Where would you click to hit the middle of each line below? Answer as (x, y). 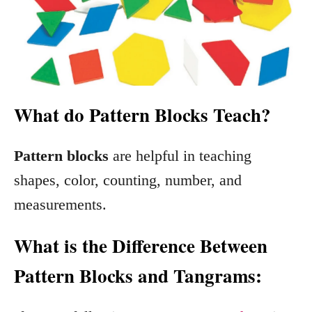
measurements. (62, 204)
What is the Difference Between (141, 245)
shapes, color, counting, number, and (128, 180)
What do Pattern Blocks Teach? (142, 115)
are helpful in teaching (180, 156)
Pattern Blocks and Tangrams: (138, 275)
